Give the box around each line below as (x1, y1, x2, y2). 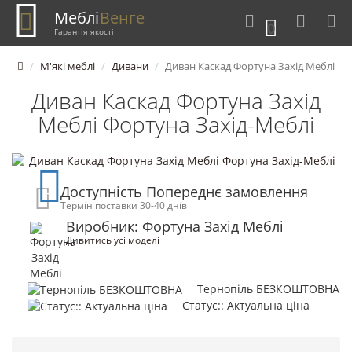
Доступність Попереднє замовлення (60, 181, 309, 201)
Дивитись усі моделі (66, 233, 159, 246)
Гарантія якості (54, 25, 114, 37)
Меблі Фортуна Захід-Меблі (38, 108, 314, 139)
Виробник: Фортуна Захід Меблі (66, 216, 284, 236)
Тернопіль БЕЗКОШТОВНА (197, 280, 339, 296)
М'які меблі (40, 58, 95, 73)
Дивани (112, 58, 148, 73)
